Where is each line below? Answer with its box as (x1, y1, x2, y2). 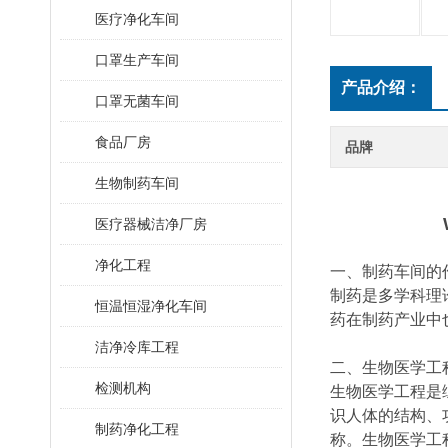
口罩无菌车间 (95, 93, 179, 109)
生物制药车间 (95, 175, 179, 191)
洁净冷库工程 (95, 339, 179, 355)
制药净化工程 (95, 421, 179, 437)
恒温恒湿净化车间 (95, 298, 207, 314)
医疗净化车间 (95, 11, 179, 27)
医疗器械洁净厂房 (95, 216, 207, 232)
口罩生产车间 (95, 52, 179, 68)
